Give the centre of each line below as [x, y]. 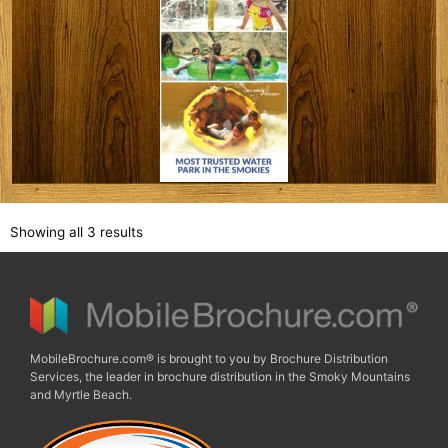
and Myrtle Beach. [81, 395]
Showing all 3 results [76, 231]
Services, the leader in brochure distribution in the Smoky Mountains [220, 377]
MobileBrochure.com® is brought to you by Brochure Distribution [209, 359]
